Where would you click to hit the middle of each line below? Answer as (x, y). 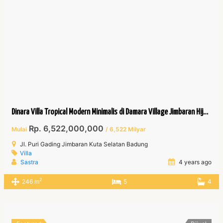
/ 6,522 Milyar (126, 129)
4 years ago (194, 162)
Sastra (30, 162)
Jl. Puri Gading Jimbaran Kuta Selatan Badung (84, 144)
